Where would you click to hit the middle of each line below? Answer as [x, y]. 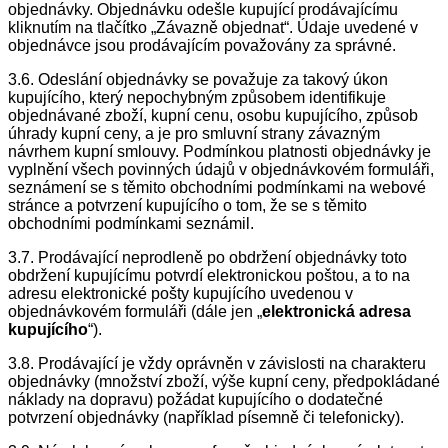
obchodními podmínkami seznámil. [131, 224]
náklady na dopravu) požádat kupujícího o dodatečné [195, 400]
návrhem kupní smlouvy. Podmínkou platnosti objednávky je [219, 152]
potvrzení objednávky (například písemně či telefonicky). [206, 418]
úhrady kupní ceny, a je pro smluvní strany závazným [194, 134]
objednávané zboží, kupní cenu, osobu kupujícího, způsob [213, 116]
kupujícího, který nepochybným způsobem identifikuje [197, 98]
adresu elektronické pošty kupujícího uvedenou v [180, 294]
